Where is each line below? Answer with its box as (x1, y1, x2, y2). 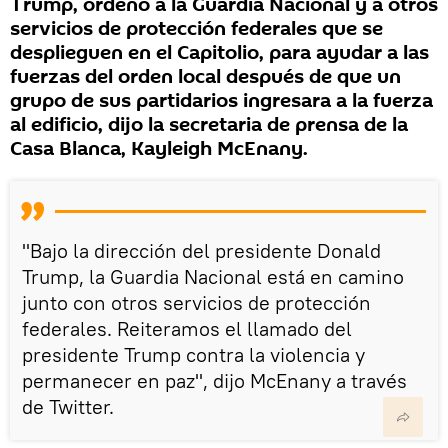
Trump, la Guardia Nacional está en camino (22, 264, 404, 290)
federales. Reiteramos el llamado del (22, 316, 352, 342)
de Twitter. (22, 394, 114, 420)
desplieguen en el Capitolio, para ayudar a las (10, 39, 429, 68)
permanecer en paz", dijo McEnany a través (22, 368, 407, 394)
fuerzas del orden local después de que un (10, 63, 401, 92)
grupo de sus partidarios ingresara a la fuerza (10, 87, 433, 116)
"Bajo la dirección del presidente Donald (22, 238, 381, 264)
